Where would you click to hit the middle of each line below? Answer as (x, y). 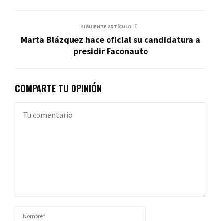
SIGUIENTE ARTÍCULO (106, 26)
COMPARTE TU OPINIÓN (58, 88)
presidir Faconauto (110, 51)
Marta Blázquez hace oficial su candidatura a (110, 39)
